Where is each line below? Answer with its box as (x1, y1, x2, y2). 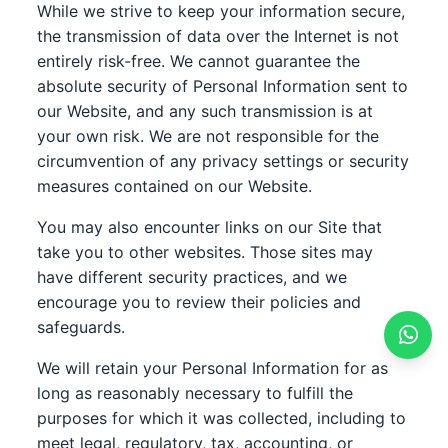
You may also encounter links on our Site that (37, 217, 383, 237)
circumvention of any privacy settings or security (37, 151, 410, 171)
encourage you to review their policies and (37, 292, 362, 312)
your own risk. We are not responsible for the (37, 126, 380, 146)
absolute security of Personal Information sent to (37, 76, 409, 96)
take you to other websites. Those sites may (37, 242, 374, 262)
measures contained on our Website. (37, 176, 313, 196)
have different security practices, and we (37, 267, 348, 287)
